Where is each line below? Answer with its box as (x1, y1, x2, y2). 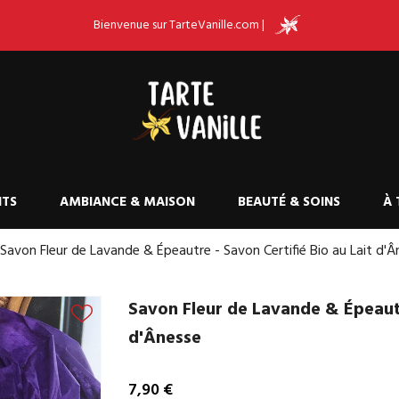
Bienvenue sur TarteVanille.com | (94, 15, 270, 37)
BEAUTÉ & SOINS (238, 191, 340, 213)
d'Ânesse (128, 324, 201, 353)
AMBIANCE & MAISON (60, 191, 195, 213)
